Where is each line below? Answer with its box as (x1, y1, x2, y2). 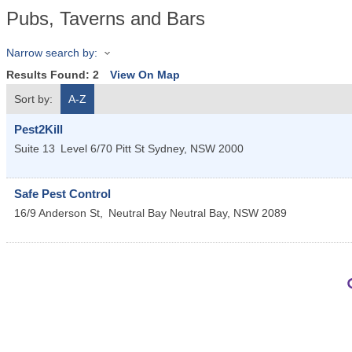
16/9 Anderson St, (14, 207, 106, 220)
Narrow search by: (6, 46, 97, 59)
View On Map (110, 68, 180, 82)
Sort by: (14, 93, 53, 106)
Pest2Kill (14, 123, 63, 137)
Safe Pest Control (14, 187, 111, 201)
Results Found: (6, 68, 93, 82)
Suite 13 (14, 142, 55, 156)
